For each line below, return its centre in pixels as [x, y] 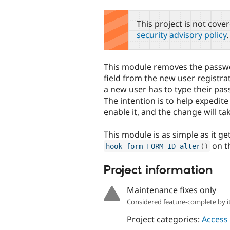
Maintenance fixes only [171, 190]
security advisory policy [181, 35]
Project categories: [164, 219]
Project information [158, 170]
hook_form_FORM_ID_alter [153, 146]
